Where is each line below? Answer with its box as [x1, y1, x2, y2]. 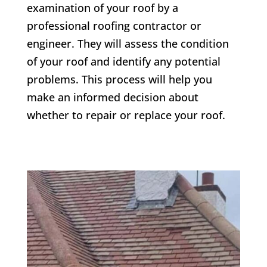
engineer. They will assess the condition [26, 36, 229, 51]
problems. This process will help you [26, 72, 212, 86]
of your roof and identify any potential [26, 54, 221, 69]
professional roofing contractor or [26, 18, 201, 33]
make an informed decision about [26, 89, 198, 104]
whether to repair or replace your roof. [26, 107, 225, 122]
